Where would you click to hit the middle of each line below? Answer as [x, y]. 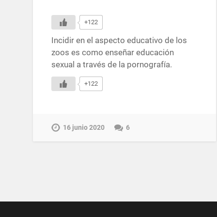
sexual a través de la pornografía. [112, 64]
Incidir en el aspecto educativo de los [119, 40]
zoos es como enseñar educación [113, 52]
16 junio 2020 [84, 128]
